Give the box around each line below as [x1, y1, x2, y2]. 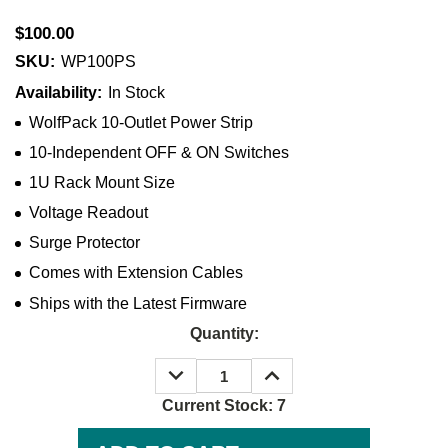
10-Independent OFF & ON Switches [28, 143, 289, 161]
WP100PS [61, 53, 137, 71]
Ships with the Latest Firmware [28, 294, 247, 312]
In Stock [108, 83, 166, 101]
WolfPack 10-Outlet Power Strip [28, 113, 253, 131]
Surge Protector [28, 234, 140, 252]
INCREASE [257, 360, 342, 377]
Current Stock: [162, 397, 277, 414]
